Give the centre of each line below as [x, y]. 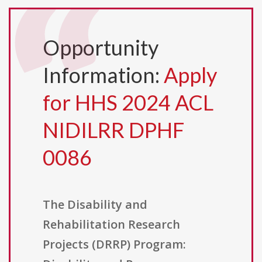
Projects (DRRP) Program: [114, 244]
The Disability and [95, 205]
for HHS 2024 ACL [128, 103]
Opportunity [101, 48]
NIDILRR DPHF [113, 130]
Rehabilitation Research [111, 225]
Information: [103, 75]
